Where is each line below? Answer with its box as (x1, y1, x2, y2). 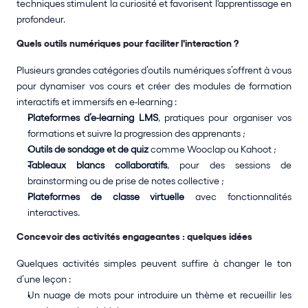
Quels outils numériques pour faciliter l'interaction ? (16, 38, 239, 49)
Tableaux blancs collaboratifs (27, 159, 167, 170)
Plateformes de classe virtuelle (27, 191, 185, 202)
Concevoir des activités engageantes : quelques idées (16, 231, 252, 242)
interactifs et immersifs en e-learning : (16, 96, 177, 107)
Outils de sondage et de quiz (27, 144, 148, 155)
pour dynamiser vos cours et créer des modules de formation (16, 80, 291, 91)
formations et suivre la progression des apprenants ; (27, 128, 245, 139)
